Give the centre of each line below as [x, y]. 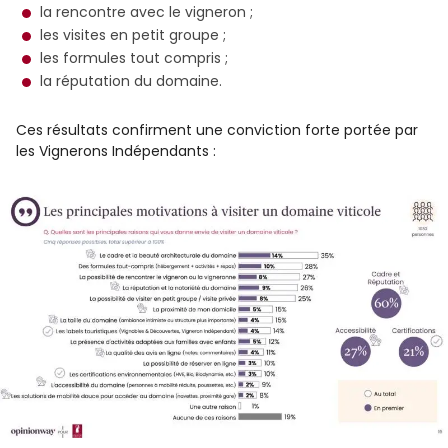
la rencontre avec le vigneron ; [146, 12]
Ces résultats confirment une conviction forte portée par [217, 130]
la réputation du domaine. [131, 81]
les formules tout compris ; [134, 58]
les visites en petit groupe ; [133, 35]
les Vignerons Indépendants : [116, 151]
